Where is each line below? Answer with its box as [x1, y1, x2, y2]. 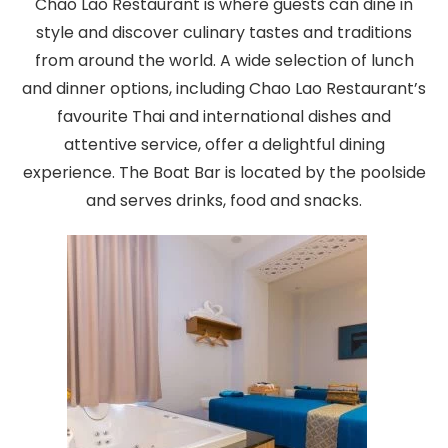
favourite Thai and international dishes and [57, 104, 391, 128]
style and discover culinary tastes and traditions [36, 20, 412, 44]
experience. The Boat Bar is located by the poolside [22, 160, 426, 184]
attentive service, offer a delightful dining [63, 132, 385, 156]
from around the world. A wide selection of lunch [34, 48, 414, 72]
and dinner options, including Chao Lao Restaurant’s [22, 76, 426, 100]
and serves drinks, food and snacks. [86, 188, 362, 212]
